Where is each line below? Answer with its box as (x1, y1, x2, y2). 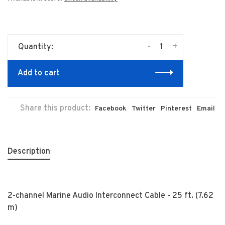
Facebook (95, 104, 127, 113)
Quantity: (18, 42, 53, 52)
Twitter (132, 104, 156, 113)
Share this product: (20, 103, 90, 114)
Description (8, 147, 50, 157)
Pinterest (161, 104, 192, 113)
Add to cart (18, 68, 60, 78)
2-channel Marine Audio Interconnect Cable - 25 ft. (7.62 (8, 191, 213, 201)
